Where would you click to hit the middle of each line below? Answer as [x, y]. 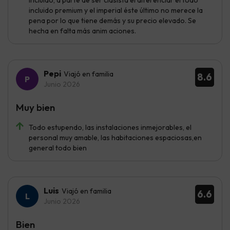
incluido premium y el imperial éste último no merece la [116, 10]
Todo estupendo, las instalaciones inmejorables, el [110, 127]
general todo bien [58, 148]
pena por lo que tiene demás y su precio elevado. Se [112, 20]
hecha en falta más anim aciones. [82, 31]
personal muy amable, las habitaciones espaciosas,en [115, 137]
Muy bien [35, 107]
